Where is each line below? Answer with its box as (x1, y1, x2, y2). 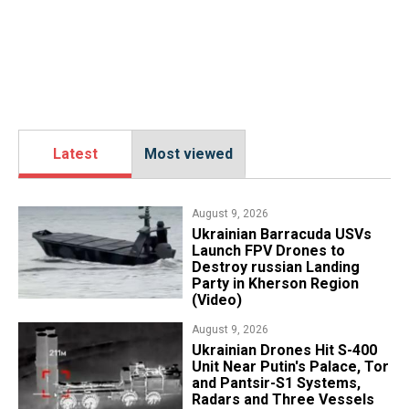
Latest (53, 144, 98, 163)
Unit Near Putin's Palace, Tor (191, 357, 389, 375)
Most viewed (144, 144, 233, 163)
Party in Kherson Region (191, 274, 359, 292)
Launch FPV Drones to (191, 241, 345, 259)
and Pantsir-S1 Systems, (191, 373, 361, 392)
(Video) (191, 290, 242, 309)
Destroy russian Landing (191, 257, 360, 276)
